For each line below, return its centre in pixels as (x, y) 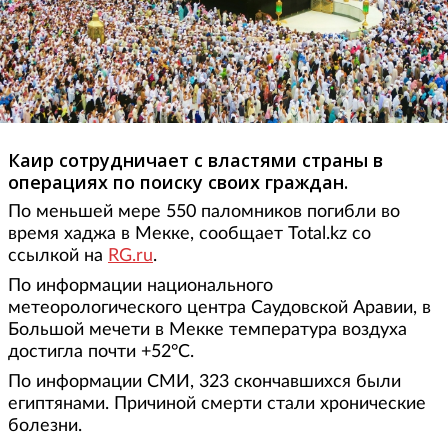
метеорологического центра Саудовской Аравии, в (219, 308)
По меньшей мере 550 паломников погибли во (204, 212)
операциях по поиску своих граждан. (178, 182)
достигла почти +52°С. (101, 352)
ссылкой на (58, 256)
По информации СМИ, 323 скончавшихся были (204, 382)
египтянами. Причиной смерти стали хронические (217, 404)
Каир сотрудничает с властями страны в (195, 160)
